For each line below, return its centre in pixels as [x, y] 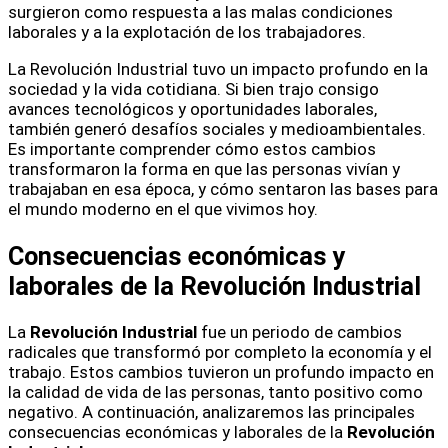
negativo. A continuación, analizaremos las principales [211, 411]
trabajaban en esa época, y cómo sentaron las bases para [223, 189]
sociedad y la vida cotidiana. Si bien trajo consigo [193, 89]
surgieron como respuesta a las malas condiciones [200, 12]
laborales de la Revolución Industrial [214, 285]
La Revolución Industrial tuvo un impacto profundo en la [218, 69]
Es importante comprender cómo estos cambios [192, 149]
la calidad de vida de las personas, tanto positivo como [215, 391]
